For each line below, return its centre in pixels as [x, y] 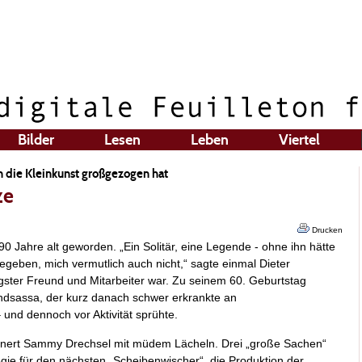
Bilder [36, 140]
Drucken [326, 230]
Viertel [299, 140]
